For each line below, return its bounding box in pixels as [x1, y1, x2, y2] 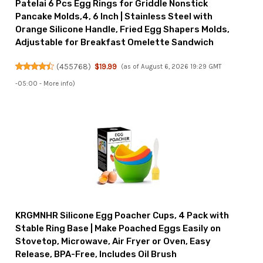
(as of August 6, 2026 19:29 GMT [120, 62, 221, 70]
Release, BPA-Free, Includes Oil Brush [15, 248, 177, 259]
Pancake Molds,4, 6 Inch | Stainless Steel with [15, 11, 213, 22]
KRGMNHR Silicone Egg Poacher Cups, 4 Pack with [15, 210, 230, 221]
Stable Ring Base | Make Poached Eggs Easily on [15, 222, 221, 234]
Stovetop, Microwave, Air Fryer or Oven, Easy [15, 235, 211, 247]
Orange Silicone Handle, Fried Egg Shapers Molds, [15, 23, 230, 35]
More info [43, 79, 73, 87]
